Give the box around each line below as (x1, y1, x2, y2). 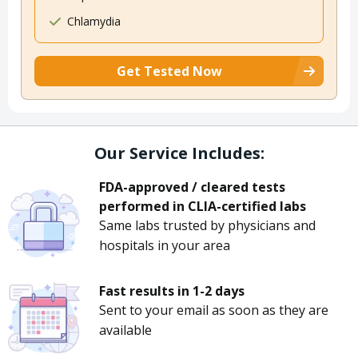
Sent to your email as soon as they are (99, 301, 328, 320)
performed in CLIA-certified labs (99, 197, 306, 216)
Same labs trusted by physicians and (99, 217, 316, 235)
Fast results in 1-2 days (99, 282, 245, 300)
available (99, 321, 152, 340)
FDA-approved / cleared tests (99, 178, 285, 197)
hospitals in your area (99, 237, 230, 255)
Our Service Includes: (93, 142, 265, 165)
